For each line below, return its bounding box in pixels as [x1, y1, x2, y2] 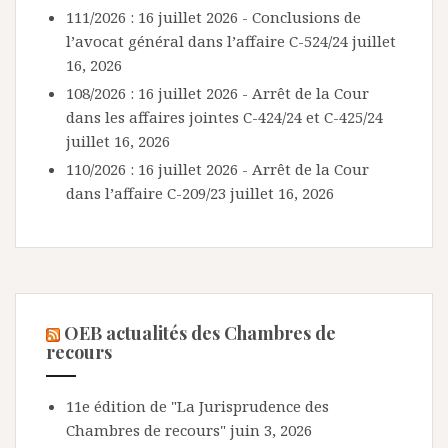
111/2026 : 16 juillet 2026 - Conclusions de [66, 7, 361, 27]
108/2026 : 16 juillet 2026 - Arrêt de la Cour [66, 83, 369, 103]
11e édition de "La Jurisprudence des [66, 396, 329, 416]
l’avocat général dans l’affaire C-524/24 [66, 31, 348, 51]
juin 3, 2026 [230, 420, 312, 440]
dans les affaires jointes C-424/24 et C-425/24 [66, 107, 383, 127]
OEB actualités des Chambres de [64, 321, 336, 345]
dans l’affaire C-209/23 [66, 183, 226, 203]
